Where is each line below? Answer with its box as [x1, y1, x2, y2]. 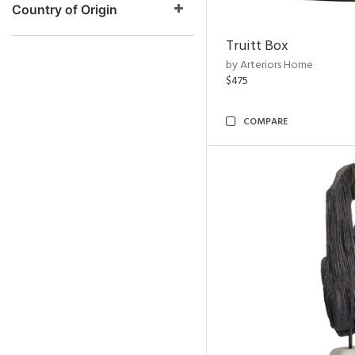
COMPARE [243, 114, 288, 130]
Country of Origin [12, 2, 117, 17]
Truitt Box [226, 35, 288, 58]
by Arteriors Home [226, 56, 313, 74]
